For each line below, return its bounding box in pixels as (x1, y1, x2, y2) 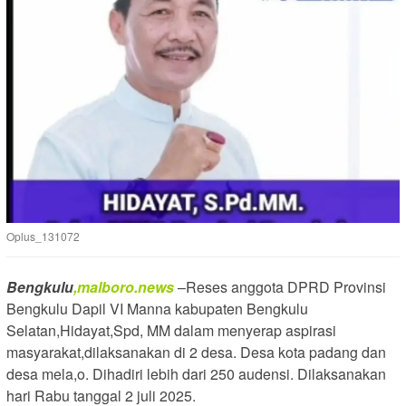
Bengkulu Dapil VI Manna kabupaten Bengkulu (6, 298, 308, 320)
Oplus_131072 (6, 228, 80, 245)
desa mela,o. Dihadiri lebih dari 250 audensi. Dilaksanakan (6, 363, 386, 385)
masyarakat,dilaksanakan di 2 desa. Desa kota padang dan (6, 342, 386, 363)
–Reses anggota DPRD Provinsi (174, 276, 386, 298)
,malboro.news (73, 276, 174, 298)
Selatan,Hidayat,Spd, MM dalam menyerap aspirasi (6, 320, 336, 342)
